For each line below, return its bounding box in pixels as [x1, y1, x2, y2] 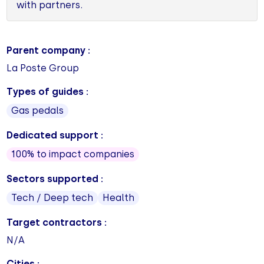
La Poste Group [6, 62, 80, 74]
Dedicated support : [6, 130, 104, 141]
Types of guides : [6, 86, 89, 98]
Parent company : [6, 45, 91, 57]
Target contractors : [6, 217, 107, 229]
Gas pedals [11, 105, 64, 117]
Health [103, 192, 135, 204]
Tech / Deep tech [11, 192, 94, 204]
